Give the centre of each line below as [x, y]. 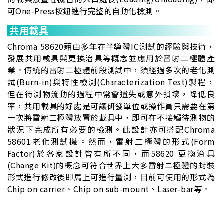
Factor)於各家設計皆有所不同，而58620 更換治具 [111, 153]
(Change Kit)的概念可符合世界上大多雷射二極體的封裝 [111, 165]
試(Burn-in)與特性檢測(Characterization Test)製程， [111, 82]
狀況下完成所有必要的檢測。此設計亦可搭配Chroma [111, 130]
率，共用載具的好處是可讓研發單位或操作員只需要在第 [111, 106]
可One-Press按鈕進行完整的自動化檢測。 [84, 11]
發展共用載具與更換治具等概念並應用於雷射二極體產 [111, 58]
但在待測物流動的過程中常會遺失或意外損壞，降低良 [111, 94]
